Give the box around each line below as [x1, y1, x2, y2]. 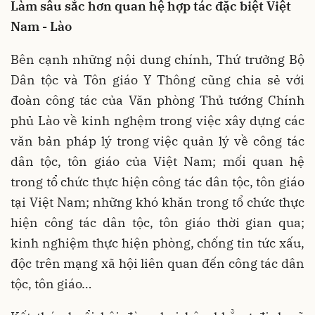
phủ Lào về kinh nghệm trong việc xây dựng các [11, 112, 304, 129]
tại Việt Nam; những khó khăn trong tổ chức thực [11, 193, 304, 210]
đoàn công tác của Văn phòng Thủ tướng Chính [11, 91, 304, 108]
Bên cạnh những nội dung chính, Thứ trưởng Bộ [11, 51, 304, 67]
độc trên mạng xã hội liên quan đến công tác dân [11, 255, 304, 271]
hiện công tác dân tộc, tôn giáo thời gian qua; [11, 214, 304, 231]
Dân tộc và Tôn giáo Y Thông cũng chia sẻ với [11, 71, 304, 88]
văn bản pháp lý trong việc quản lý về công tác [11, 132, 304, 149]
